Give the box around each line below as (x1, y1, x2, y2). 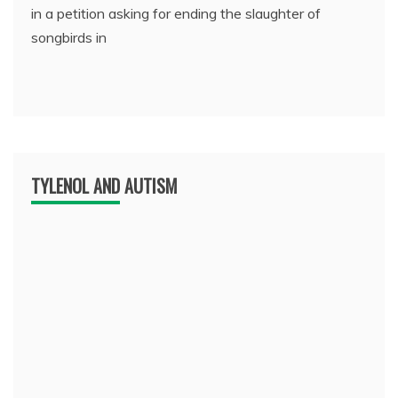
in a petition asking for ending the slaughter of (31, 4, 321, 23)
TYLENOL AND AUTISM (31, 172, 178, 200)
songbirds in (31, 28, 107, 47)
